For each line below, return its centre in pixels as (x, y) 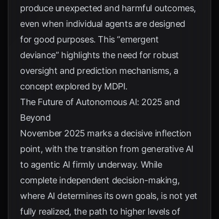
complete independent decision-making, (100, 180)
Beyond (35, 118)
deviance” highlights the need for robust (100, 55)
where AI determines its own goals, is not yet (109, 196)
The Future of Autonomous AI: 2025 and (100, 102)
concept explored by (62, 86)
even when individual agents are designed (103, 24)
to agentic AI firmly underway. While (91, 164)
